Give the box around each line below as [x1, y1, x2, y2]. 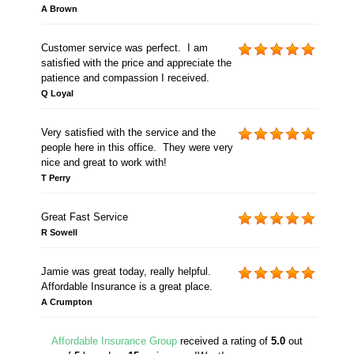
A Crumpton [40, 297, 92, 307]
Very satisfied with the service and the [40, 126, 216, 139]
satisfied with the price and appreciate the [40, 57, 232, 70]
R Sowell [40, 228, 77, 238]
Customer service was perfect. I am [40, 42, 208, 55]
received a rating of [177, 335, 271, 348]
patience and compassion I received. [40, 72, 209, 85]
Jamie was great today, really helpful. [40, 265, 211, 278]
